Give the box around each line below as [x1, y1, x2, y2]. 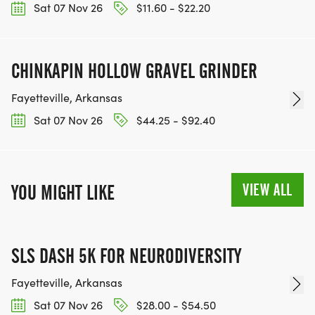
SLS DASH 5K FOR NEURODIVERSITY [11, 243, 241, 268]
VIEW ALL [243, 179, 292, 200]
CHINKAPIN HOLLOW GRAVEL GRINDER [11, 58, 257, 83]
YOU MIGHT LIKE [11, 180, 115, 205]
